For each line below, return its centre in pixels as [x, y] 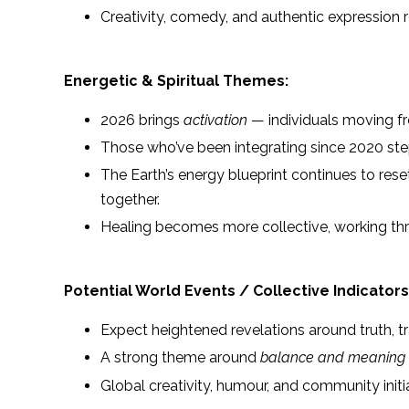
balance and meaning [333, 358]
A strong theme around [180, 358]
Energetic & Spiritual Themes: [176, 80]
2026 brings [142, 120]
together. [130, 200]
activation [215, 120]
